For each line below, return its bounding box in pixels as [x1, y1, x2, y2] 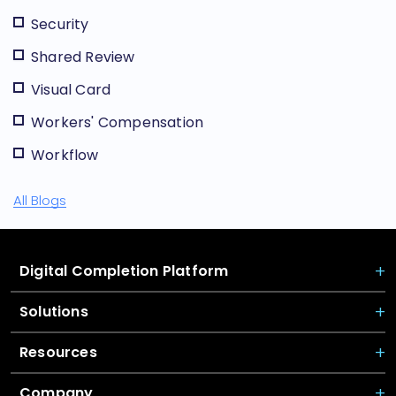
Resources [19, 341, 97, 362]
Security [31, 13, 89, 34]
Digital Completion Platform [19, 260, 229, 281]
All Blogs [13, 191, 66, 210]
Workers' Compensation [31, 111, 204, 133]
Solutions [19, 301, 88, 322]
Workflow [31, 144, 99, 165]
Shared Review [31, 46, 135, 67]
